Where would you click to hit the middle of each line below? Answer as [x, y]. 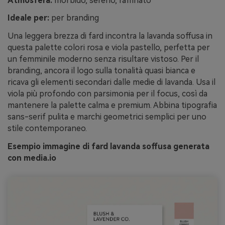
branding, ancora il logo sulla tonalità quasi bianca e [101, 71]
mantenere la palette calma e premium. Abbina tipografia [112, 105]
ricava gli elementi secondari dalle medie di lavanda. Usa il [111, 82]
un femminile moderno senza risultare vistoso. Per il [103, 59]
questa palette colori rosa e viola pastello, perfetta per [109, 48]
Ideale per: [28, 18]
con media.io [32, 158]
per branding [74, 18]
